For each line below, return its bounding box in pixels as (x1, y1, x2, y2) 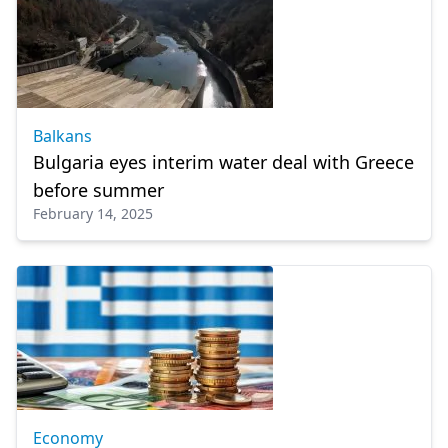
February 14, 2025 (33, 204, 153, 223)
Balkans (33, 125, 92, 147)
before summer (33, 178, 164, 202)
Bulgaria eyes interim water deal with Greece (33, 150, 414, 174)
